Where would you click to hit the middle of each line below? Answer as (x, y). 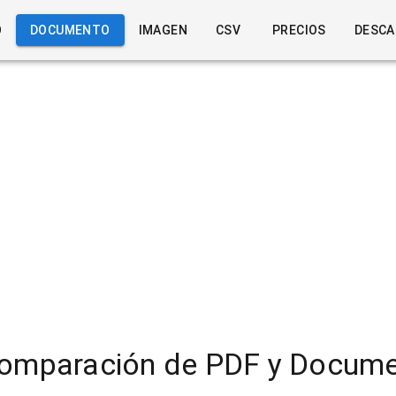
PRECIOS (299, 30)
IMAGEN (163, 30)
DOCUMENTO (70, 30)
